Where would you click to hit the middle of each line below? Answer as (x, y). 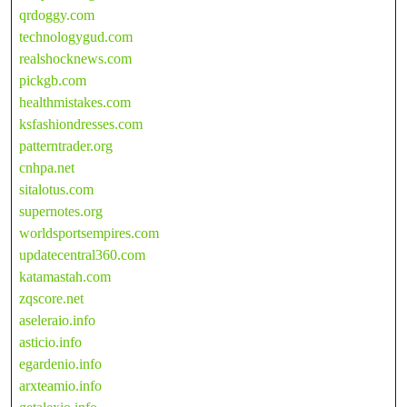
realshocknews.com (75, 58)
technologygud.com (76, 36)
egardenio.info (60, 363)
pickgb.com (53, 80)
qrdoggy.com (57, 15)
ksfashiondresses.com (81, 124)
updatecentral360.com (82, 254)
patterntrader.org (66, 145)
